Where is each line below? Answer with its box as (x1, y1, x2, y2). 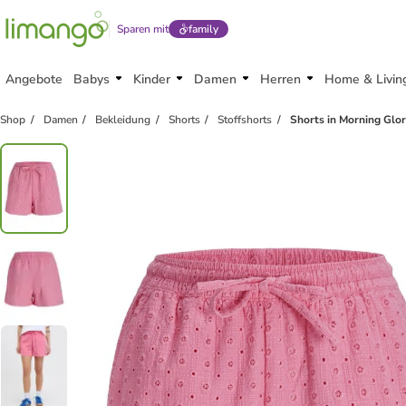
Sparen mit (117, 22, 169, 36)
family (188, 22, 218, 36)
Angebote (5, 71, 63, 88)
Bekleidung (95, 112, 151, 127)
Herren (260, 71, 301, 88)
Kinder (133, 71, 170, 88)
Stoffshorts (217, 112, 273, 127)
